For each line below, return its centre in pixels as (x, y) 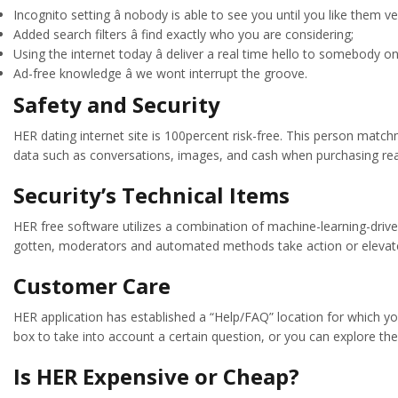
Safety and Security (117, 105)
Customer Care (92, 285)
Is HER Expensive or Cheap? (156, 376)
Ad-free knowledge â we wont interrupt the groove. (160, 74)
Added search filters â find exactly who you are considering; (183, 35)
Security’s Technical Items (151, 195)
